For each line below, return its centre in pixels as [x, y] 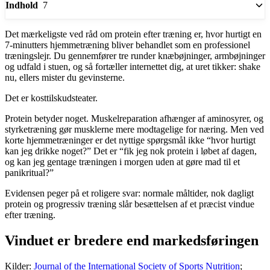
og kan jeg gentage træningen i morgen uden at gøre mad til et [122, 162]
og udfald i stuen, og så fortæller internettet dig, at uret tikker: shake [133, 66]
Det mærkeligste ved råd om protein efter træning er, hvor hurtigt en [133, 34]
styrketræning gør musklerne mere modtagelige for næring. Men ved [134, 129]
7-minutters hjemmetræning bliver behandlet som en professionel [127, 45]
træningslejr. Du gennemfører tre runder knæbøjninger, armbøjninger [135, 55]
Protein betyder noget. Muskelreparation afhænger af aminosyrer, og [134, 118]
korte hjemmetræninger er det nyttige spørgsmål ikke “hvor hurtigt [130, 140]
